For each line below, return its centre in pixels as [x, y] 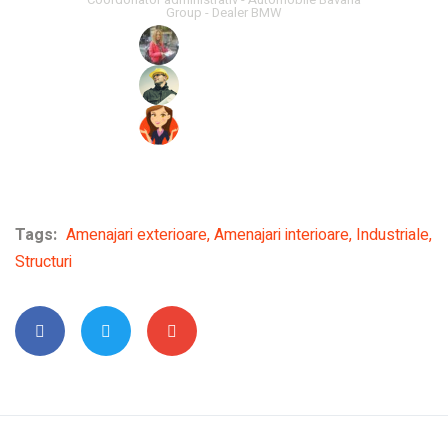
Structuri [43, 261]
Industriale [392, 234]
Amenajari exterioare [136, 234]
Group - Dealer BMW [224, 12]
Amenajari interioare [281, 234]
